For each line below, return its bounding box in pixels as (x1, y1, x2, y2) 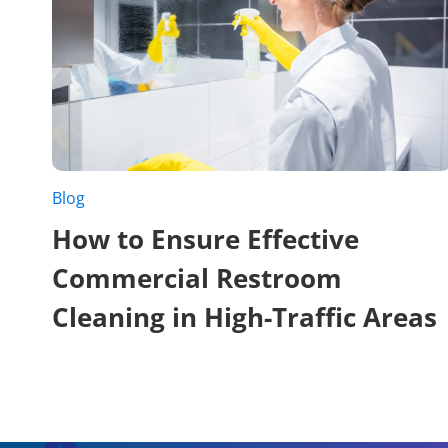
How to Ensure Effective (52, 220, 359, 257)
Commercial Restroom (52, 259, 342, 296)
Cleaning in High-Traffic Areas (52, 298, 437, 335)
